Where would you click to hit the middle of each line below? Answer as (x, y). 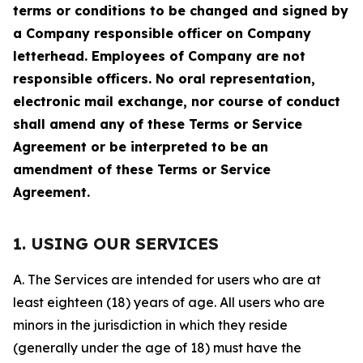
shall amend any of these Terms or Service (158, 124)
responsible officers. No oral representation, (164, 79)
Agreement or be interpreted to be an (141, 147)
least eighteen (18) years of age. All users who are (169, 302)
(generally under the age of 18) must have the (157, 348)
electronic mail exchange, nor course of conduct (177, 101)
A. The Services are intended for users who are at (167, 280)
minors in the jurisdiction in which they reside (150, 325)
